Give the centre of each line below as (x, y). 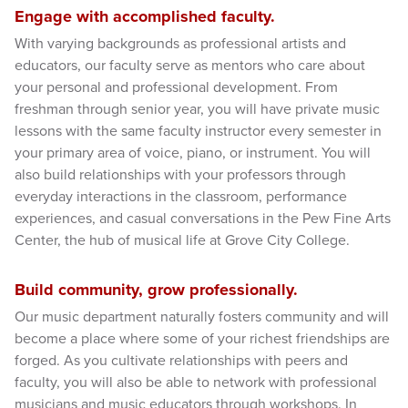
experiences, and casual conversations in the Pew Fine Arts (203, 219)
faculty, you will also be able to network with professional (196, 383)
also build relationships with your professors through (180, 175)
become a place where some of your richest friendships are (202, 339)
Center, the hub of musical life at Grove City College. (184, 241)
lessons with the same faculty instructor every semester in (198, 132)
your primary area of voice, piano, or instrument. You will (193, 153)
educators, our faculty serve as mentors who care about (190, 66)
